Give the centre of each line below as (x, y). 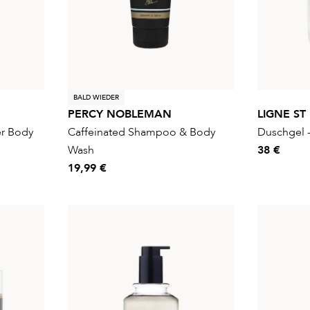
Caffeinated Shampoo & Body (142, 132)
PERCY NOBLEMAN (120, 114)
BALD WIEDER (96, 97)
